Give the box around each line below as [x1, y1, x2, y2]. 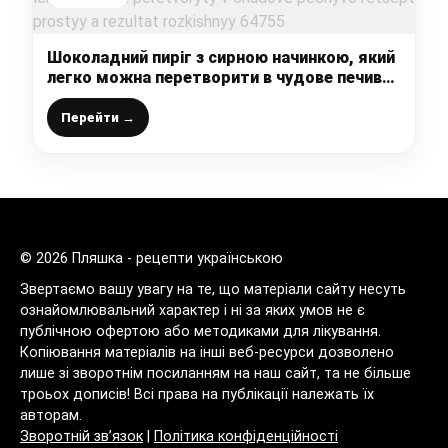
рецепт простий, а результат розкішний [47, 88, 364, 108]
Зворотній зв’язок [20, 428, 143, 446]
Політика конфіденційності [154, 428, 338, 446]
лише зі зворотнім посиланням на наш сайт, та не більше [20, 365, 411, 383]
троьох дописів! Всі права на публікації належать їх [20, 386, 374, 404]
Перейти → [61, 110, 135, 126]
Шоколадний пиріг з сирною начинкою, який [47, 48, 395, 68]
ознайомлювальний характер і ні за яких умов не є [20, 302, 365, 320]
